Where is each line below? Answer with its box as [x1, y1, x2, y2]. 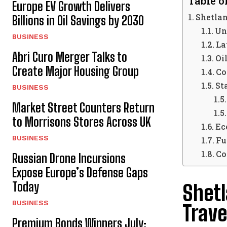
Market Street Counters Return [12, 100, 155, 115]
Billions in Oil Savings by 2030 [12, 13, 144, 28]
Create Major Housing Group [12, 64, 139, 79]
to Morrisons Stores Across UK [12, 115, 151, 129]
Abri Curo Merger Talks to [12, 50, 127, 64]
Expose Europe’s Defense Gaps [12, 165, 148, 180]
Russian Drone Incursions [12, 151, 126, 166]
